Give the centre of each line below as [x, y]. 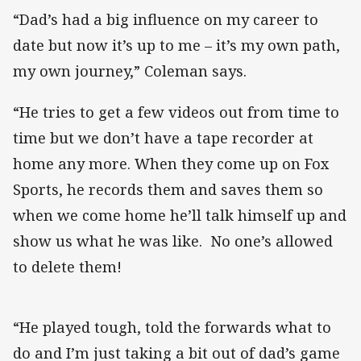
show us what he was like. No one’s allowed [173, 241]
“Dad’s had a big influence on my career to [166, 20]
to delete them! [67, 266]
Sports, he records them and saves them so [168, 189]
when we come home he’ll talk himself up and [180, 215]
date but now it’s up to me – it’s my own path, [176, 46]
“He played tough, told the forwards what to [172, 327]
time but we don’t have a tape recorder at [163, 137]
